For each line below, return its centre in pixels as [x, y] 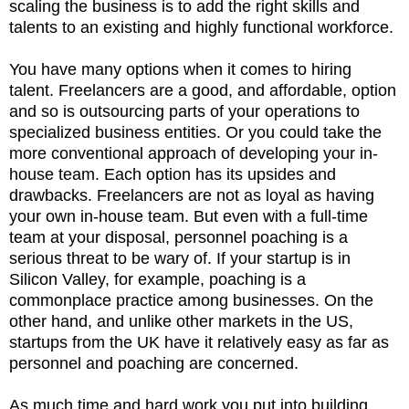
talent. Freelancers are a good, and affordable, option [203, 90]
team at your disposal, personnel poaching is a [178, 237]
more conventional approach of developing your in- [194, 153]
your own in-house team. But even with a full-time [189, 216]
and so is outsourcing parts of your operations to [184, 111]
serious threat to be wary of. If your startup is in [180, 258]
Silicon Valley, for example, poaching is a [157, 279]
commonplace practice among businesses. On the [191, 300]
